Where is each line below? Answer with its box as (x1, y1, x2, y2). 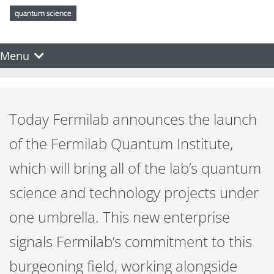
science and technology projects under (9, 182, 259, 202)
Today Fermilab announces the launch (9, 109, 257, 129)
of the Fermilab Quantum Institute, (9, 133, 233, 154)
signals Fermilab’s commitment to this (9, 231, 252, 251)
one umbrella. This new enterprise (9, 207, 230, 227)
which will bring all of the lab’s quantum (9, 158, 261, 178)
